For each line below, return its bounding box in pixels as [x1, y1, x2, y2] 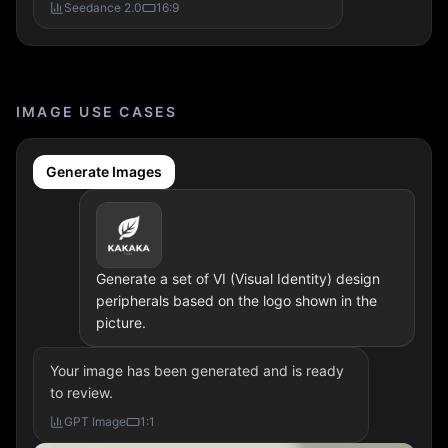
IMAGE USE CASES [16, 103, 178, 120]
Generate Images [46, 163, 162, 180]
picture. [95, 314, 146, 331]
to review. [50, 384, 113, 401]
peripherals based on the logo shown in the [95, 292, 377, 309]
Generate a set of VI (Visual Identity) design [95, 270, 380, 287]
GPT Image [64, 414, 126, 429]
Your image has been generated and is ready [50, 362, 344, 379]
